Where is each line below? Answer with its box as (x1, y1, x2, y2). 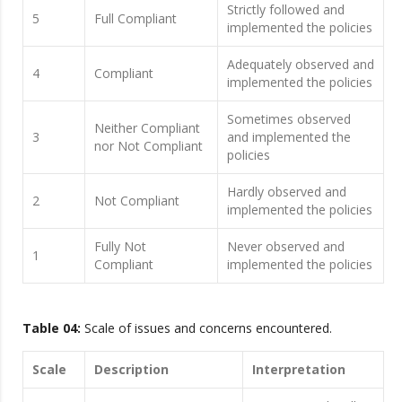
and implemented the (227, 127, 351, 145)
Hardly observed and (227, 182, 346, 200)
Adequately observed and (227, 55, 374, 73)
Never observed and (227, 237, 345, 255)
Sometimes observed (227, 109, 351, 127)
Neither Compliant (94, 118, 200, 136)
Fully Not (94, 237, 146, 255)
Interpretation (252, 360, 345, 378)
